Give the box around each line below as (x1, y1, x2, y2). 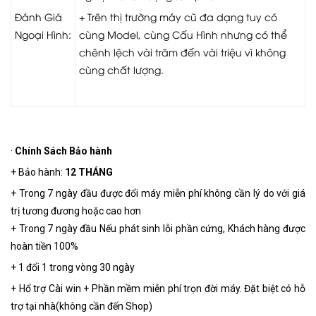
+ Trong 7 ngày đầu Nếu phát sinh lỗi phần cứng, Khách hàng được (11, 223, 305, 234)
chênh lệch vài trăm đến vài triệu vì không (79, 45, 286, 59)
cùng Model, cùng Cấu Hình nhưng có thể (79, 28, 287, 41)
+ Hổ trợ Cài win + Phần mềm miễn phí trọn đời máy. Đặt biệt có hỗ (11, 283, 305, 294)
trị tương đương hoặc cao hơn (11, 205, 141, 217)
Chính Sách (15, 145, 69, 157)
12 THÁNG (65, 166, 113, 178)
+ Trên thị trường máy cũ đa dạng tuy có (79, 10, 277, 23)
